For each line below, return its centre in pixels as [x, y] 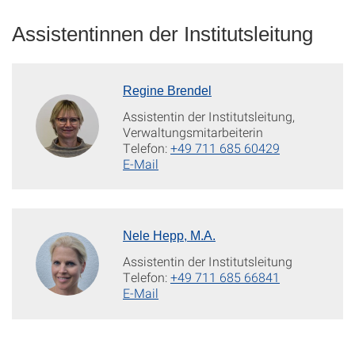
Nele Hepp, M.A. [169, 236]
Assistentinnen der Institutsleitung [162, 34]
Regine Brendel [167, 91]
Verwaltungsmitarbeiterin [193, 132]
